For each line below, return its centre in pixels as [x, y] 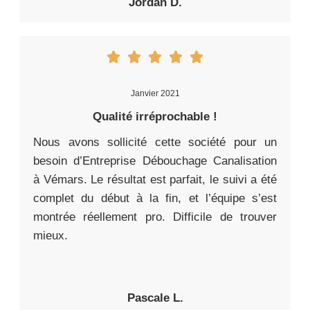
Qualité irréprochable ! [155, 117]
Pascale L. [155, 298]
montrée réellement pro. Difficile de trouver [155, 217]
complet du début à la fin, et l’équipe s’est [155, 199]
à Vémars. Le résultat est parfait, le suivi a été [155, 180]
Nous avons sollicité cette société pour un [155, 143]
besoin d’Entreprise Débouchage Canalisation [155, 161]
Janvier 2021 [155, 94]
